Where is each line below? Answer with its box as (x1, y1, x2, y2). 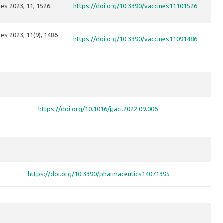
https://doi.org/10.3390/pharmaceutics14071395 (28, 170, 170, 178)
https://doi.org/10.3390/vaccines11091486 (73, 35, 197, 43)
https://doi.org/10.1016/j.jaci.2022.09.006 (38, 105, 158, 112)
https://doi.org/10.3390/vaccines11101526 (73, 2, 197, 10)
